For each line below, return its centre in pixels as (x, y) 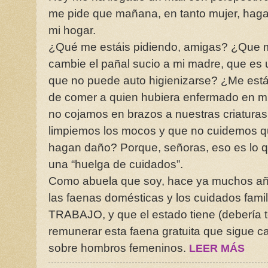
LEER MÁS (217, 248)
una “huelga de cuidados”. (116, 164)
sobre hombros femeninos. (119, 248)
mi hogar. (72, 30)
